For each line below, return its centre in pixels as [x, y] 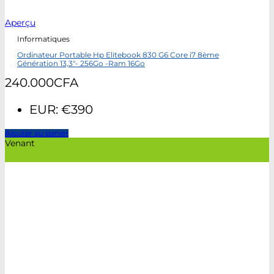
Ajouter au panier [37, 133]
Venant [20, 143]
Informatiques [43, 39]
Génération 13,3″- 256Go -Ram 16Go [81, 63]
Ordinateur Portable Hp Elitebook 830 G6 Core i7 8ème [118, 55]
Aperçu [20, 22]
